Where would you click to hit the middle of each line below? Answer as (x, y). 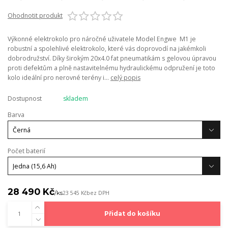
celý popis (125, 77)
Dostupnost (25, 98)
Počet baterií (26, 151)
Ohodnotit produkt (35, 15)
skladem (75, 98)
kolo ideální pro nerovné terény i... (59, 77)
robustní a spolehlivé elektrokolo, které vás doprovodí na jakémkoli (107, 48)
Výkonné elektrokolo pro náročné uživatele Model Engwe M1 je (102, 39)
